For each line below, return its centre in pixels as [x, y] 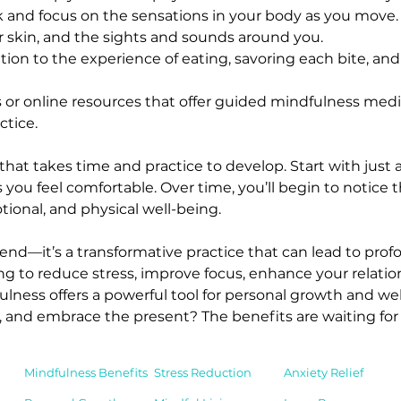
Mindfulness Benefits [86, 372]
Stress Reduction [203, 372]
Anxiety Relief [324, 372]
